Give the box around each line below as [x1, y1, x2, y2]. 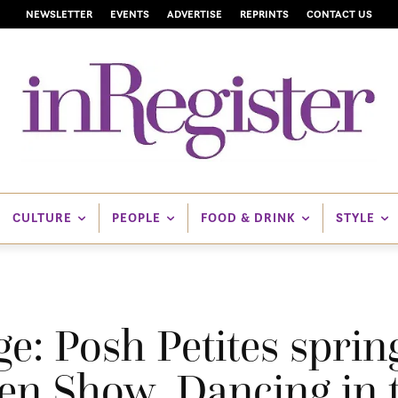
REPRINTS [240, 6, 289, 20]
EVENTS [110, 6, 149, 20]
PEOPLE [111, 210, 161, 227]
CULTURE [12, 210, 72, 227]
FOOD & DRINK [200, 210, 296, 227]
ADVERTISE [167, 6, 222, 20]
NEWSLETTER [26, 6, 92, 20]
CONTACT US [306, 6, 372, 20]
